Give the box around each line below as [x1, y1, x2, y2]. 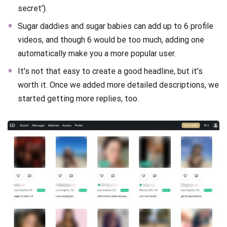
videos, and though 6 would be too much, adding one [18, 35, 204, 45]
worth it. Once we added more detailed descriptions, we [18, 80, 219, 90]
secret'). [18, 4, 47, 14]
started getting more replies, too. [18, 94, 139, 104]
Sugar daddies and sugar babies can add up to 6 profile [18, 21, 213, 31]
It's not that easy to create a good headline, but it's [18, 66, 203, 77]
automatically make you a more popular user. [18, 49, 176, 59]
